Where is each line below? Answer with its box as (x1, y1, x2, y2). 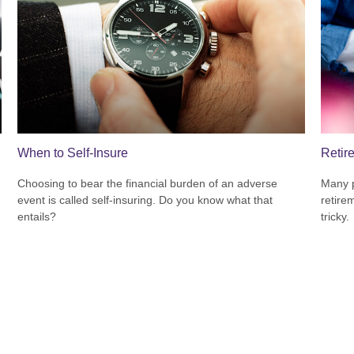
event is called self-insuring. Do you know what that (17, 194, 273, 207)
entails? (17, 210, 57, 224)
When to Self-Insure (17, 146, 129, 160)
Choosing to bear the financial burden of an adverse (17, 177, 278, 190)
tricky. (320, 210, 349, 224)
